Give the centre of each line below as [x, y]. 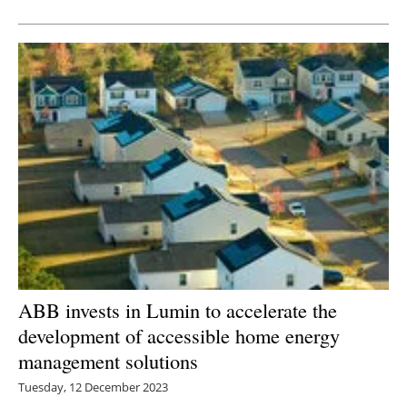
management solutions [108, 360]
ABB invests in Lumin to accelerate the [178, 309]
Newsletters [213, 31]
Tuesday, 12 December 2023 [93, 387]
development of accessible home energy [179, 335]
